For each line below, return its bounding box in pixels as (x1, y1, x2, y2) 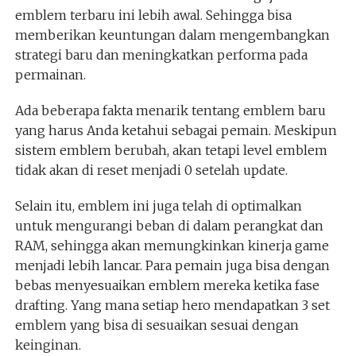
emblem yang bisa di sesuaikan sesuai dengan (14, 316, 299, 333)
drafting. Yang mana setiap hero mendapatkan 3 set (14, 296, 330, 313)
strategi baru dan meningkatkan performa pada (14, 46, 308, 63)
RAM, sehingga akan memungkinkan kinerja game (14, 237, 329, 253)
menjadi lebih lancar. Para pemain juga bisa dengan (14, 257, 330, 273)
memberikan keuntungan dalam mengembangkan (14, 26, 330, 43)
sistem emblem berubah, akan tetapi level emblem (14, 141, 327, 158)
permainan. (14, 66, 86, 83)
